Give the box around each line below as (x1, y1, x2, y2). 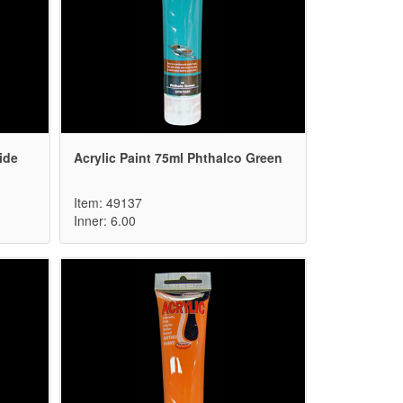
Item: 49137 (74, 193, 142, 212)
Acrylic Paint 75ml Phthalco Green (74, 148, 282, 167)
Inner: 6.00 (74, 211, 136, 230)
